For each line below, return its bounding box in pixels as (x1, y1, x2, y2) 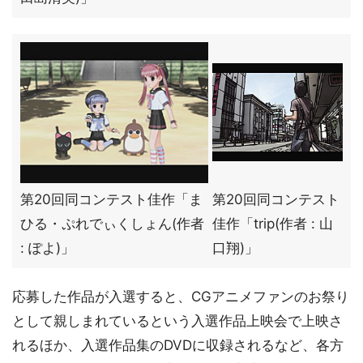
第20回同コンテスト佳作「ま (20, 191, 203, 207)
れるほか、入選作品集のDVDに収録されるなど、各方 (12, 337, 344, 353)
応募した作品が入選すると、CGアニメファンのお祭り (12, 288, 349, 305)
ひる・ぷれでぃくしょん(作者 (20, 216, 204, 232)
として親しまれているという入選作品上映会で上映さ (12, 313, 343, 329)
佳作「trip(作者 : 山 (212, 216, 333, 232)
